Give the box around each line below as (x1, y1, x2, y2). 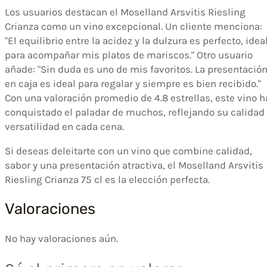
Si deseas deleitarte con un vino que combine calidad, (5, 145, 252, 157)
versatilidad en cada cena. (5, 120, 124, 133)
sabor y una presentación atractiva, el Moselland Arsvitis (5, 159, 263, 172)
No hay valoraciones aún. (5, 232, 118, 245)
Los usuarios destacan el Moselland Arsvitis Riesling (5, 6, 246, 18)
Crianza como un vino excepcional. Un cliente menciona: (5, 20, 262, 33)
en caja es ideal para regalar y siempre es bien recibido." (5, 77, 261, 90)
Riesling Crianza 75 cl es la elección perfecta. (5, 173, 210, 186)
